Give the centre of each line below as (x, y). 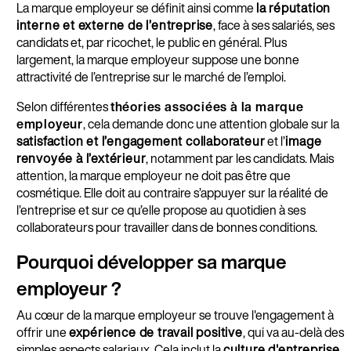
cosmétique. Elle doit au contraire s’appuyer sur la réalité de (172, 193)
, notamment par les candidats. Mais (240, 159)
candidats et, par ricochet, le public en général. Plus (151, 43)
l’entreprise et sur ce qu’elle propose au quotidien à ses (161, 210)
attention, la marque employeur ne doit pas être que (153, 176)
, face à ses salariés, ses (274, 25)
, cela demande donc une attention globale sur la (211, 124)
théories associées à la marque (207, 107)
